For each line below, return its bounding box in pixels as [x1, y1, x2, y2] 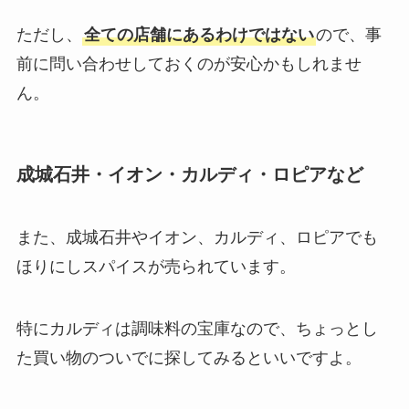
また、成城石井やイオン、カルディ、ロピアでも [16, 227, 378, 246]
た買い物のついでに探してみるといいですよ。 [16, 348, 362, 367]
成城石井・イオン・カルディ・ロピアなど [16, 163, 363, 184]
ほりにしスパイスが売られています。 [16, 257, 296, 276]
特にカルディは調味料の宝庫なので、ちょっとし [16, 319, 378, 338]
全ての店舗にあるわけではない [83, 26, 314, 45]
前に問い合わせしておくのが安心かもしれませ [16, 55, 362, 74]
